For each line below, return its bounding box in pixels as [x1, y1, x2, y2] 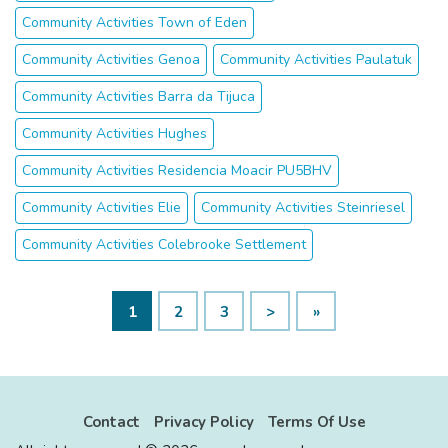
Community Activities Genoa [22, 50, 200, 69]
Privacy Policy [153, 412, 254, 432]
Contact [82, 412, 140, 432]
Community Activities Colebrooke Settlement [22, 235, 306, 254]
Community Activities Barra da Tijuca [22, 87, 255, 106]
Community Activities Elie [22, 198, 181, 217]
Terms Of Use [267, 412, 366, 432]
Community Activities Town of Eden [22, 13, 247, 32]
